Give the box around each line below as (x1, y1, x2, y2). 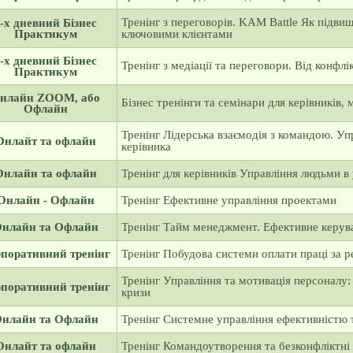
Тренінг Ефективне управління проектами (121, 194, 336, 206)
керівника (121, 140, 171, 153)
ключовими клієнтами (121, 28, 232, 40)
